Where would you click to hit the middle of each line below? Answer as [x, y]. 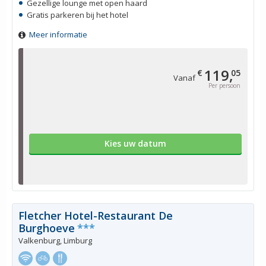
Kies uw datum [135, 144]
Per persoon [224, 86]
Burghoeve [47, 228]
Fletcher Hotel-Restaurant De [96, 216]
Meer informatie [58, 35]
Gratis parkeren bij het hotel [77, 15]
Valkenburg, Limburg [55, 241]
